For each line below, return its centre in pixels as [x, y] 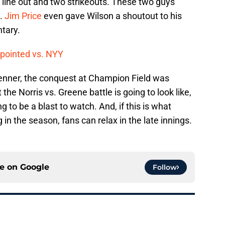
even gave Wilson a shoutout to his [112, 16]
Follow [165, 167]
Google [35, 167]
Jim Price [23, 16]
